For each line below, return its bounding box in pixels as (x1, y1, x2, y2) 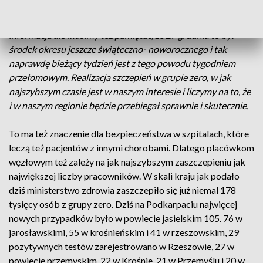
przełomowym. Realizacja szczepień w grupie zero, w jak (9, 72, 231, 83)
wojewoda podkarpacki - (63, 15, 167, 26)
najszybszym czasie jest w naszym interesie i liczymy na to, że (9, 86, 251, 97)
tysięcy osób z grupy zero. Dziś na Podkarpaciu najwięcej (9, 198, 237, 210)
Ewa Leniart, (9, 15, 63, 26)
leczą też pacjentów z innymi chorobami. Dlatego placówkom (9, 142, 254, 153)
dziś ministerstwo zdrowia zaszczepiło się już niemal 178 (9, 184, 236, 195)
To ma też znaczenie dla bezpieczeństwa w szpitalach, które (9, 128, 249, 139)
